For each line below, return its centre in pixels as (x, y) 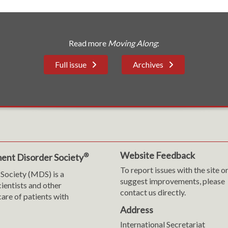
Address (136, 210)
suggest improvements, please (172, 181)
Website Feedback (157, 155)
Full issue (70, 64)
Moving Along (133, 43)
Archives (148, 64)
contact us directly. (153, 192)
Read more (88, 43)
